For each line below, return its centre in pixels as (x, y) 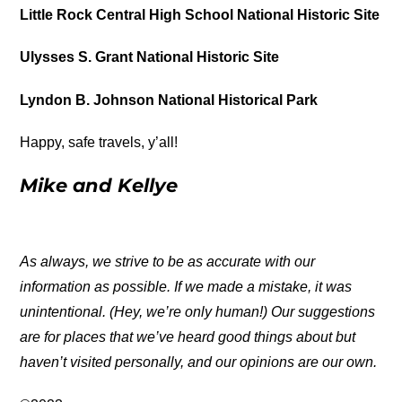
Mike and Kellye (99, 185)
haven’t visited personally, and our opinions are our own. (199, 363)
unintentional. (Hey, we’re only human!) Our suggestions (198, 312)
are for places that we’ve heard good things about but (188, 337)
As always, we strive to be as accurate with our (168, 262)
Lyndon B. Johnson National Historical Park (169, 100)
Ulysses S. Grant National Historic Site (150, 57)
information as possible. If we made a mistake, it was (186, 287)
